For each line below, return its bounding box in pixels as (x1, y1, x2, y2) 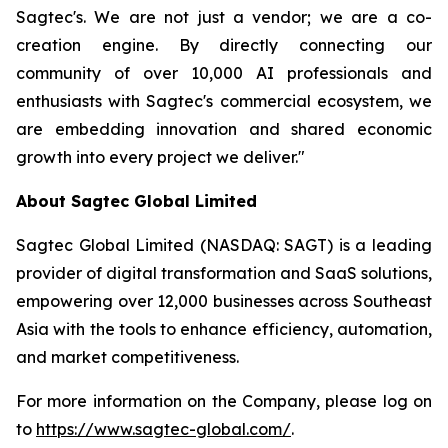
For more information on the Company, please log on (16, 391, 432, 411)
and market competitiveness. (16, 347, 239, 367)
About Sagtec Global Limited (16, 191, 257, 211)
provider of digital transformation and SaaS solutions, (16, 263, 432, 283)
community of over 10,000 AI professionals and (16, 63, 432, 83)
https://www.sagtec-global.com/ (36, 419, 291, 439)
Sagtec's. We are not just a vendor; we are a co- (16, 7, 432, 27)
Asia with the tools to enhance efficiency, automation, (16, 319, 432, 339)
